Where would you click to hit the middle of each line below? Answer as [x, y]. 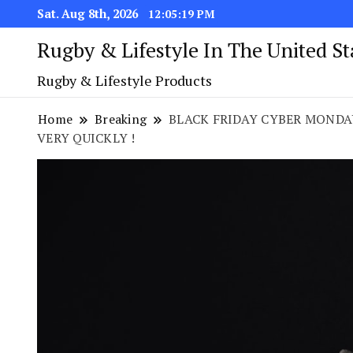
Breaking [121, 119]
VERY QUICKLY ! [86, 138]
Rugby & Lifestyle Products [124, 80]
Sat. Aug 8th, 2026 [89, 13]
